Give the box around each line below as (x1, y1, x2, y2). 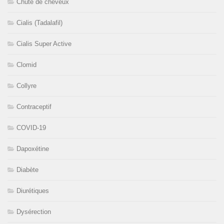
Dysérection (16, 207, 51, 215)
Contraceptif (16, 102, 51, 110)
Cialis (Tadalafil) (16, 18, 62, 26)
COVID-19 (16, 123, 46, 131)
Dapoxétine (16, 144, 49, 152)
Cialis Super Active (16, 39, 71, 47)
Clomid (16, 60, 36, 68)
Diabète (16, 165, 38, 173)
